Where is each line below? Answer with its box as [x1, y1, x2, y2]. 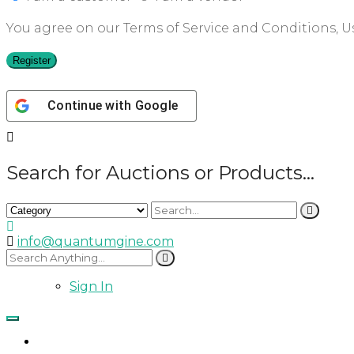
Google [134, 97, 178, 113]
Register [13, 54, 51, 66]
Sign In [70, 278, 113, 294]
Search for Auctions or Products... [6, 160, 314, 184]
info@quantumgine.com [17, 233, 174, 249]
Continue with [47, 97, 135, 113]
